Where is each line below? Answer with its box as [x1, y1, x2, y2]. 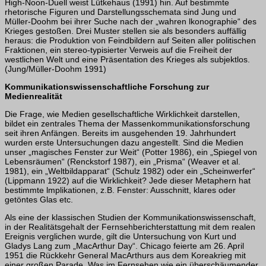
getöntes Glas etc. [5, 195, 73, 205]
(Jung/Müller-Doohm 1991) [5, 64, 106, 74]
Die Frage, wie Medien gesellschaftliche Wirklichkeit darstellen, [5, 109, 240, 119]
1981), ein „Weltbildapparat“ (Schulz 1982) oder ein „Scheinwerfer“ [5, 166, 255, 176]
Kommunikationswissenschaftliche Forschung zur [5, 82, 209, 92]
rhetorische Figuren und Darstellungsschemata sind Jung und [5, 7, 236, 17]
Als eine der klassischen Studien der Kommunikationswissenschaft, [5, 213, 256, 223]
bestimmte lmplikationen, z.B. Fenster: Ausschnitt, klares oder [5, 185, 236, 195]
